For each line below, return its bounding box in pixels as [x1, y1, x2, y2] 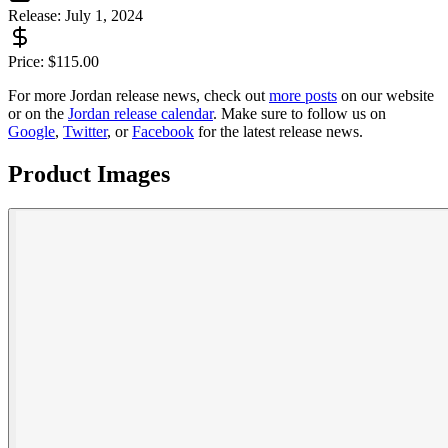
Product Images [8, 161, 170, 188]
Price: [8, 53, 48, 71]
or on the [8, 105, 64, 123]
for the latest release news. [198, 123, 363, 141]
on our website [337, 87, 434, 105]
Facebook [132, 123, 194, 141]
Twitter [63, 123, 107, 141]
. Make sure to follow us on [213, 105, 386, 123]
